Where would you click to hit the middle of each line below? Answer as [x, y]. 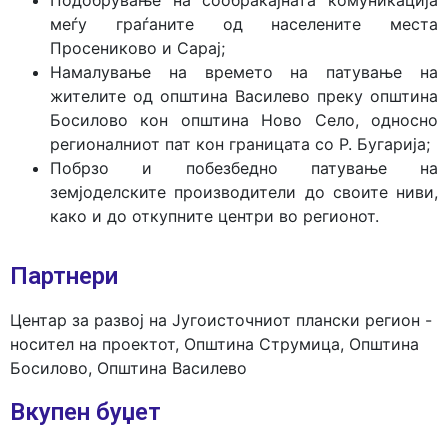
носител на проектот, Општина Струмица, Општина [214, 344]
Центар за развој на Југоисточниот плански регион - [221, 320]
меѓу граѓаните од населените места [244, 24]
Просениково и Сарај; [137, 48]
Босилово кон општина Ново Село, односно [244, 120]
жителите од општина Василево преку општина [244, 96]
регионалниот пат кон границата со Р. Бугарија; [240, 144]
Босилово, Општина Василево [128, 368]
